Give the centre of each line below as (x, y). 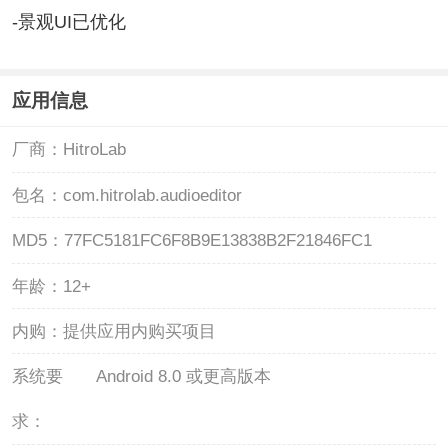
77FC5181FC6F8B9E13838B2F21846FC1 (217, 241)
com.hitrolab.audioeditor (152, 195)
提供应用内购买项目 (139, 331)
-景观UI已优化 (68, 22)
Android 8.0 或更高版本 (183, 377)
